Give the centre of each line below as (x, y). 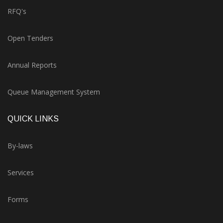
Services (21, 172)
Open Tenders (30, 38)
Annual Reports (32, 65)
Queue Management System (54, 92)
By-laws (20, 146)
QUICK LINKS (33, 119)
